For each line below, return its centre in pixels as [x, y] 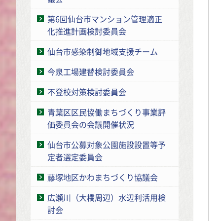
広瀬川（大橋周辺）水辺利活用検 [107, 197]
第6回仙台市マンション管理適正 [105, 18]
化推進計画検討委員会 [87, 31]
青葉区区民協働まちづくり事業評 [107, 112]
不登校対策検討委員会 [87, 92]
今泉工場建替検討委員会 [91, 71]
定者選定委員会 [75, 157]
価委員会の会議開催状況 [91, 124]
